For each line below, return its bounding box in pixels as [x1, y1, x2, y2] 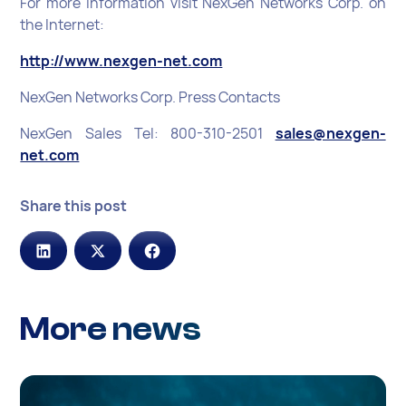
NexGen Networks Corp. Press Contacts [20, 86, 281, 107]
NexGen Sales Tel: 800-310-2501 [20, 122, 275, 143]
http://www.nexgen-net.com [20, 50, 223, 71]
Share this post [20, 195, 128, 216]
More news [20, 311, 202, 349]
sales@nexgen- [275, 122, 386, 143]
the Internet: [20, 14, 105, 34]
